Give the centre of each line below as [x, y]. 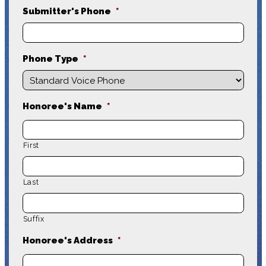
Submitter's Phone [66, 12]
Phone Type [50, 58]
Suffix [34, 219]
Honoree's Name [62, 106]
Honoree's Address [67, 240]
